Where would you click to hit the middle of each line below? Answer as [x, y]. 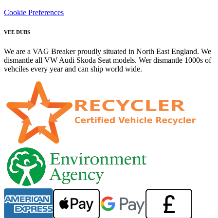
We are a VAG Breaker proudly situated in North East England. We [108, 51]
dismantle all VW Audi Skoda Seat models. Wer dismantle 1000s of [108, 60]
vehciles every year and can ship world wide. [73, 69]
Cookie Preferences [34, 12]
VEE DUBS [17, 32]
